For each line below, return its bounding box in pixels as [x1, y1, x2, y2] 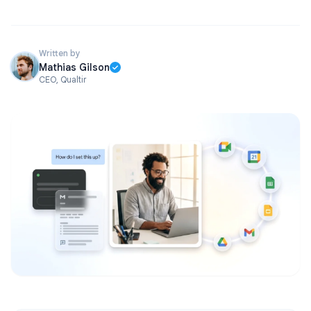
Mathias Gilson [39, 61, 110, 74]
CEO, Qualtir [39, 74, 86, 85]
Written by [39, 48, 81, 58]
